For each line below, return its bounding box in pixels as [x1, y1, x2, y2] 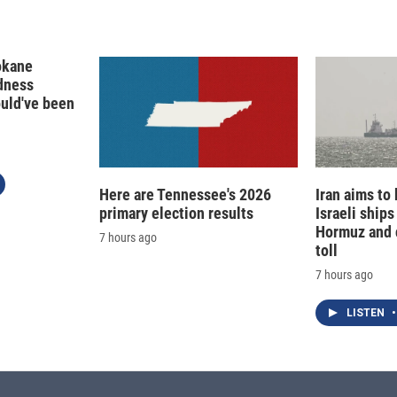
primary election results [99, 204, 253, 223]
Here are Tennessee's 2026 [99, 185, 271, 205]
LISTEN [346, 307, 387, 320]
